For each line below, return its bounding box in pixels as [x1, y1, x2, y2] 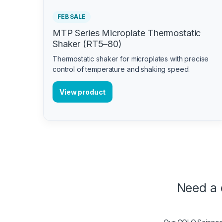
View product [59, 87, 106, 96]
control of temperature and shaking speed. [53, 64, 190, 73]
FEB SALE [57, 12, 86, 20]
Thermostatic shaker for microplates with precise [53, 54, 209, 63]
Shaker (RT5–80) [53, 38, 122, 49]
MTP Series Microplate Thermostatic [53, 27, 201, 38]
